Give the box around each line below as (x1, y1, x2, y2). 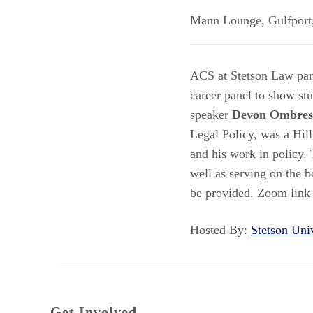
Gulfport (268, 13, 312, 27)
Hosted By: (190, 222, 251, 237)
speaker (190, 107, 232, 122)
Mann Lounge (190, 13, 261, 27)
